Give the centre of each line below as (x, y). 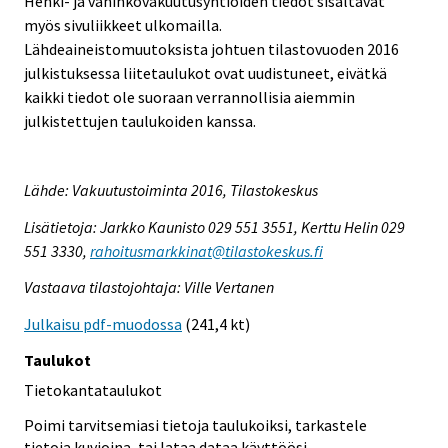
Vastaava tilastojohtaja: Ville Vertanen (149, 287)
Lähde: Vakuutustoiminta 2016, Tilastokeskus (171, 189)
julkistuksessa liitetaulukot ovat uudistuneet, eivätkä (205, 72)
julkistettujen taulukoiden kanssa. (140, 120)
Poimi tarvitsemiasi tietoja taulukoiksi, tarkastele (195, 424)
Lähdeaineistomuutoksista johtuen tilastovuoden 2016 (211, 48)
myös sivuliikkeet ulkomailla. (123, 24)
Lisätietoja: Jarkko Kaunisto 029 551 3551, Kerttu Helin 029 (214, 226)
